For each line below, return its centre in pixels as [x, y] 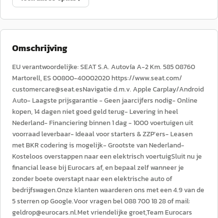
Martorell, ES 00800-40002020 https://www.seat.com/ [97, 78]
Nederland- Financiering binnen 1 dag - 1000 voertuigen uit [103, 123]
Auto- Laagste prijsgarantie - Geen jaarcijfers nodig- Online [105, 100]
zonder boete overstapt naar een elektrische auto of [92, 179]
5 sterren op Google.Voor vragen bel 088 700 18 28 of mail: [101, 201]
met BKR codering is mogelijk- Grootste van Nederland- [98, 145]
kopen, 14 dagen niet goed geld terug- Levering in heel [95, 112]
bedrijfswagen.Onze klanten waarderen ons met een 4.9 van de [108, 190]
